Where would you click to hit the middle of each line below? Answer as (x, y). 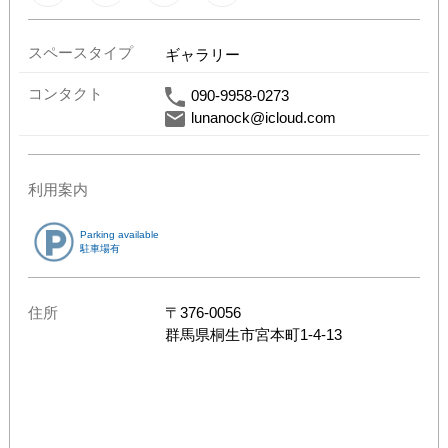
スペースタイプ (80, 52)
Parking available (119, 234)
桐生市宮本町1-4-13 (275, 334)
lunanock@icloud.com (263, 117)
